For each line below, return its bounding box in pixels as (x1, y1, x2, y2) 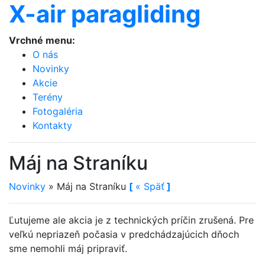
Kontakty (33, 119, 72, 131)
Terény (33, 91, 63, 103)
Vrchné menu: (9, 34, 75, 46)
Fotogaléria (33, 105, 83, 117)
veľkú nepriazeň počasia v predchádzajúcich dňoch (9, 228, 239, 240)
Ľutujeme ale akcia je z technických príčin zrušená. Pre (9, 214, 254, 226)
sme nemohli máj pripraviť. (9, 243, 127, 254)
